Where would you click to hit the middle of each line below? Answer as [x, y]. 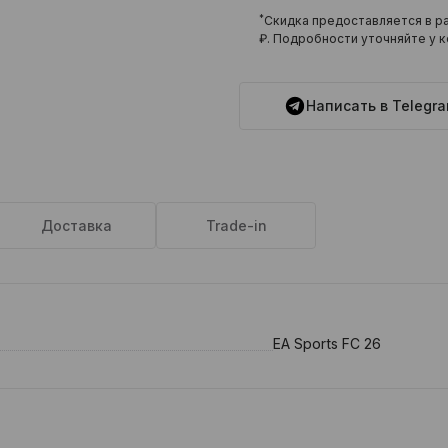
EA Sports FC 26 [327, 344]
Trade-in [236, 226]
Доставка [76, 226]
